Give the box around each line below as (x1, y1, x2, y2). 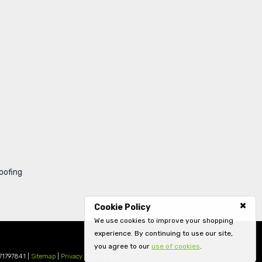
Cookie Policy (94, 202, 150, 212)
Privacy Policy (60, 253, 102, 261)
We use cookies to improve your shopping (94, 216, 233, 225)
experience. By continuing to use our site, (94, 229, 233, 237)
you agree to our (94, 242, 151, 250)
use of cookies (151, 242, 200, 250)
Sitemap (30, 253, 56, 261)
